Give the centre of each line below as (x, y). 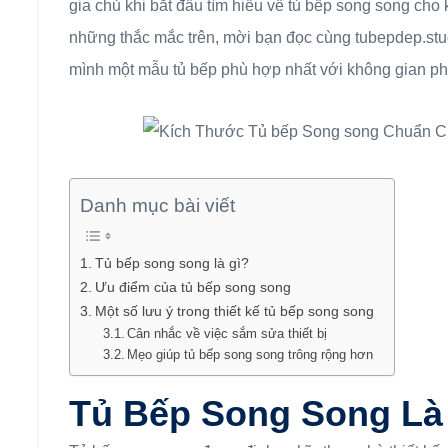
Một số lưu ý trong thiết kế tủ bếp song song (234, 311)
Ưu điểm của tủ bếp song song (192, 287)
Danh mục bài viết (157, 206)
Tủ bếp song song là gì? (171, 263)
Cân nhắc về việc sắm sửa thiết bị (227, 334)
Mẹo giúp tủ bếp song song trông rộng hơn (250, 355)
